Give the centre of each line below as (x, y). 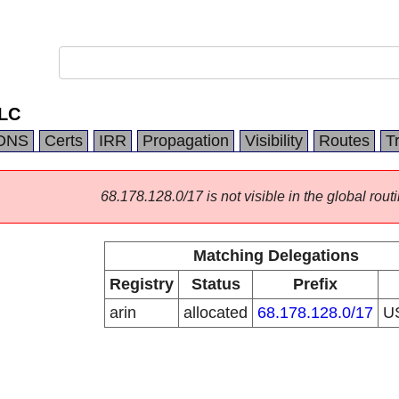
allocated (216, 313)
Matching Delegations (276, 256)
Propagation (186, 141)
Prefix (315, 284)
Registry (142, 284)
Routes (344, 141)
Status (216, 284)
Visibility (274, 141)
